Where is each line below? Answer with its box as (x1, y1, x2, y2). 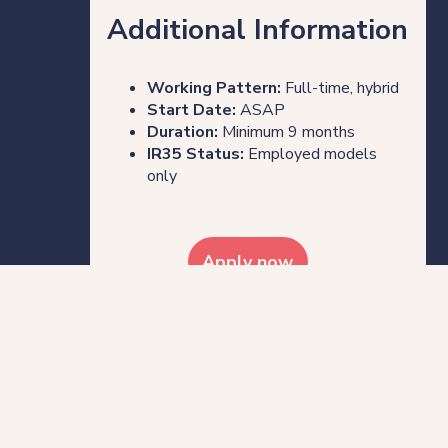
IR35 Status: (146, 142, 244, 165)
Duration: (146, 120, 218, 143)
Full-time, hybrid (280, 76, 399, 99)
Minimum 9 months (217, 120, 355, 143)
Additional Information (106, 11, 408, 50)
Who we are (173, 409, 275, 432)
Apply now (202, 249, 294, 274)
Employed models (243, 142, 377, 165)
